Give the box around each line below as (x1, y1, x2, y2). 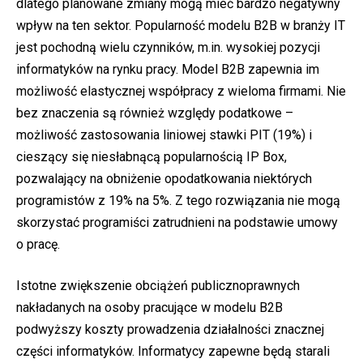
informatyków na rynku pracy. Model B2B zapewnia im (16, 62, 319, 77)
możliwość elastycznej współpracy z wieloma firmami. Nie (16, 83, 346, 99)
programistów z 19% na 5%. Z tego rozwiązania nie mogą (16, 193, 340, 208)
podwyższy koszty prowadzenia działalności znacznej (16, 322, 324, 337)
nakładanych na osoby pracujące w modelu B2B (16, 300, 283, 315)
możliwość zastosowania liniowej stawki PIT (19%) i (16, 127, 312, 143)
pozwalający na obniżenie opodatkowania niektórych (16, 171, 312, 186)
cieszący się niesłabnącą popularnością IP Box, (16, 149, 287, 164)
